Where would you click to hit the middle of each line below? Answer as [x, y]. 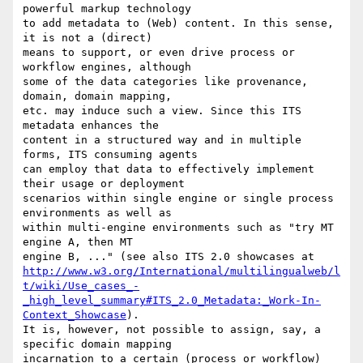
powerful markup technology [110, 9]
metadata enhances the [94, 126]
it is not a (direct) [91, 38]
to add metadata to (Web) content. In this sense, [178, 23]
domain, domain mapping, [100, 96]
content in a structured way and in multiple [162, 140]
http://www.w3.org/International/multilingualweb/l [181, 271]
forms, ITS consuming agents [113, 155]
